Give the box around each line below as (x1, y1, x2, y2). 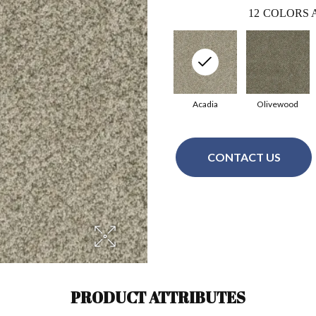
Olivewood (257, 98, 298, 109)
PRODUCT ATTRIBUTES (71, 286, 245, 308)
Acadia (192, 98, 218, 109)
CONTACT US (207, 150, 281, 164)
